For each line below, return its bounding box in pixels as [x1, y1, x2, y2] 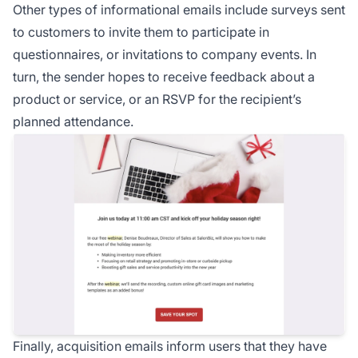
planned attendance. [13, 113, 133, 129]
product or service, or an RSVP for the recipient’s [13, 90, 301, 107]
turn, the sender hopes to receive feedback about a [13, 68, 315, 85]
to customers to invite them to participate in [13, 23, 269, 40]
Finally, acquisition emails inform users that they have [13, 338, 327, 355]
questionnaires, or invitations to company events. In [13, 46, 316, 62]
